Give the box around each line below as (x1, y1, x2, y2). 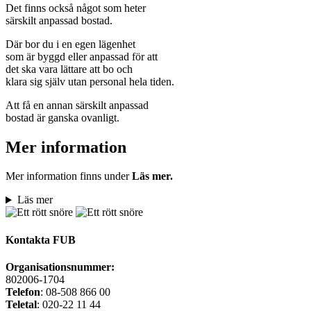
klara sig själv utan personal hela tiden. (6, 75, 174, 87)
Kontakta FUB (6, 233, 76, 246)
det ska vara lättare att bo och (6, 62, 133, 75)
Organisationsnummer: (6, 260, 115, 273)
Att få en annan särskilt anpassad (6, 99, 149, 111)
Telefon (6, 285, 40, 298)
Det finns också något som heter (6, 1, 146, 14)
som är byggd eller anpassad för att (6, 50, 158, 62)
